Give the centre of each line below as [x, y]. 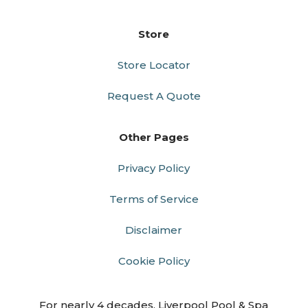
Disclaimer [154, 230]
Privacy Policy [154, 168]
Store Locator [154, 65]
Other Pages [154, 137]
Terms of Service [154, 199]
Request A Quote [154, 96]
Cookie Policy [154, 261]
